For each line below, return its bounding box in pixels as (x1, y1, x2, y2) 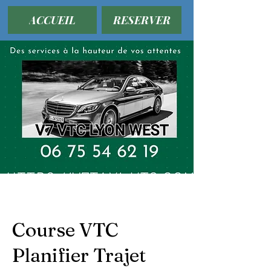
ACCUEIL (29, 13, 76, 27)
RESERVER (113, 13, 171, 27)
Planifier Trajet (12, 243, 146, 267)
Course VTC (12, 218, 119, 241)
